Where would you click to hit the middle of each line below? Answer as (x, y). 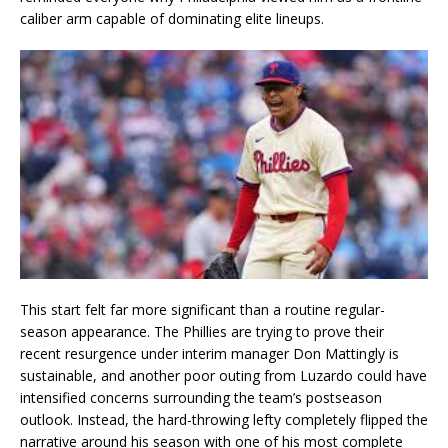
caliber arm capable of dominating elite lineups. (172, 19)
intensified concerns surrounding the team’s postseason (201, 397)
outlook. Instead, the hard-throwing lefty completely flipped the (224, 419)
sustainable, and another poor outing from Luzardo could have (223, 375)
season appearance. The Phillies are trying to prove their (202, 331)
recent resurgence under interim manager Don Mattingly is (209, 353)
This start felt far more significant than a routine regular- (202, 309)
